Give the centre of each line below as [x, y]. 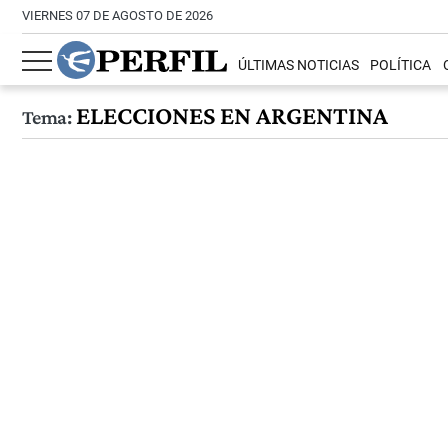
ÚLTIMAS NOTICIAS [299, 66]
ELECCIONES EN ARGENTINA [229, 115]
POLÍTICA [401, 66]
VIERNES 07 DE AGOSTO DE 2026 [117, 15]
